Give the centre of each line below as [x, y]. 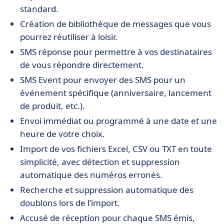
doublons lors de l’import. [70, 203]
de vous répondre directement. [82, 65]
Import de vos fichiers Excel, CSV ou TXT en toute [116, 149]
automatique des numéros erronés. [91, 175]
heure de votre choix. [62, 134]
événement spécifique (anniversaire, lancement [116, 93]
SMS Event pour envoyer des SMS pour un [103, 80]
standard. [39, 9]
